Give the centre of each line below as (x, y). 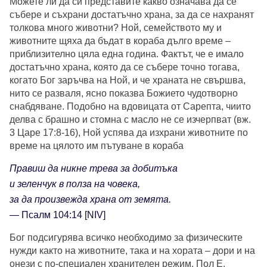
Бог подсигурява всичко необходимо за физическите (126, 238)
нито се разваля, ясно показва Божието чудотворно (124, 94)
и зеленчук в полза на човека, (75, 184)
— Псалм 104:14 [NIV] (58, 215)
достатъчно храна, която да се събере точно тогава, (125, 67)
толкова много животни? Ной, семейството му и (116, 28)
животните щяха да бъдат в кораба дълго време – (120, 41)
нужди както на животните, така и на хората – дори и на (132, 251)
